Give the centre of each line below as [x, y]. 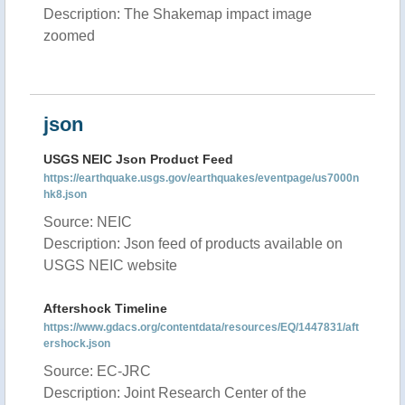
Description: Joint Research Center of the [175, 393]
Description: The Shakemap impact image [178, 14]
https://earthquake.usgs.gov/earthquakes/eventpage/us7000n [201, 178]
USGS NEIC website [110, 265]
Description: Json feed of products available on [193, 244]
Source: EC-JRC [97, 371]
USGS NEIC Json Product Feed [138, 159]
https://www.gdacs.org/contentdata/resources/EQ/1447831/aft [201, 327]
